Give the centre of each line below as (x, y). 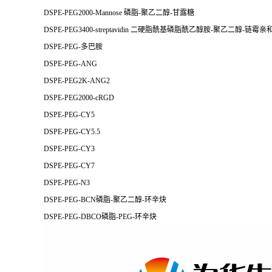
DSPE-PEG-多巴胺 (73, 47)
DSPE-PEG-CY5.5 (72, 132)
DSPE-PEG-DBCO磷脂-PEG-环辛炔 (100, 217)
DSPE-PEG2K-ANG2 (77, 81)
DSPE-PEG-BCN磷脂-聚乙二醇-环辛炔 (105, 200)
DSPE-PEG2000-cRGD (79, 98)
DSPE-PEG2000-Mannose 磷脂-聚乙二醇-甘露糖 (119, 13)
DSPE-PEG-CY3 (69, 149)
